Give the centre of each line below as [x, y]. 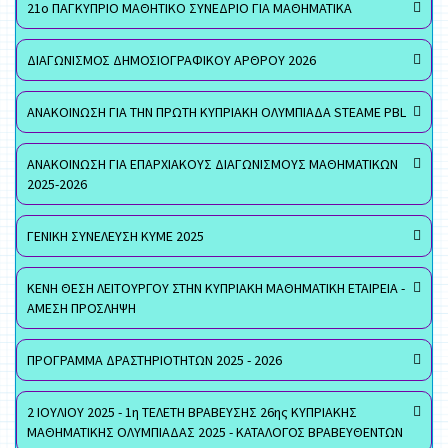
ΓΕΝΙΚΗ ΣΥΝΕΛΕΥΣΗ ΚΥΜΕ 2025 [115, 236]
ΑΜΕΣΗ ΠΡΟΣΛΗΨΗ [81, 308]
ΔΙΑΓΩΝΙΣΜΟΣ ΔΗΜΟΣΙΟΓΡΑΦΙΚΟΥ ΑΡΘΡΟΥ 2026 [171, 60]
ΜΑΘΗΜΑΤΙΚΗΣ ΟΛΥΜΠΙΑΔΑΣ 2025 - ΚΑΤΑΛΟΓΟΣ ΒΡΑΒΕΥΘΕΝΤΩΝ [215, 432]
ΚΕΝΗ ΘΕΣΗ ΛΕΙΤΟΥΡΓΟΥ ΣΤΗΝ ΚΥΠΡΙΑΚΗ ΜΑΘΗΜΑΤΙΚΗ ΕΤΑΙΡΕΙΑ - [216, 288]
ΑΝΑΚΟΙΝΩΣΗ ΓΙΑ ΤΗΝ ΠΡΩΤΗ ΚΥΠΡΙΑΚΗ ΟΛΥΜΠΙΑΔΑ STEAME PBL [216, 112]
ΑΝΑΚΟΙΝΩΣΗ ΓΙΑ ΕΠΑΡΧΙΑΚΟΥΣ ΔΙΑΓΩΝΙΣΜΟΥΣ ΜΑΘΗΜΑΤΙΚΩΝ [212, 164]
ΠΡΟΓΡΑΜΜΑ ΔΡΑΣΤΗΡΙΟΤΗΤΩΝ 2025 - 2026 [154, 360]
